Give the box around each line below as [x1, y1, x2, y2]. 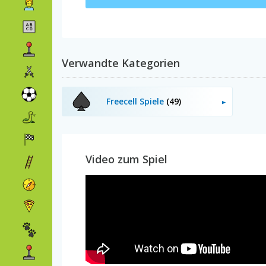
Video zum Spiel [85, 152, 167, 166]
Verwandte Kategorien [62, 56, 180, 70]
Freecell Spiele [106, 96, 166, 107]
